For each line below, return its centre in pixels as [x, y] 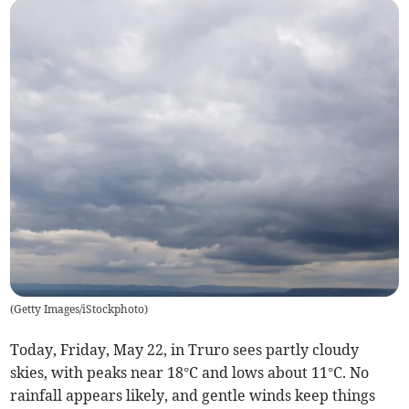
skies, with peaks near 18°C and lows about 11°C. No [190, 373]
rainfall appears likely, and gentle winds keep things [193, 396]
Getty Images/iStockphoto [79, 309]
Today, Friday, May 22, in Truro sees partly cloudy [185, 350]
